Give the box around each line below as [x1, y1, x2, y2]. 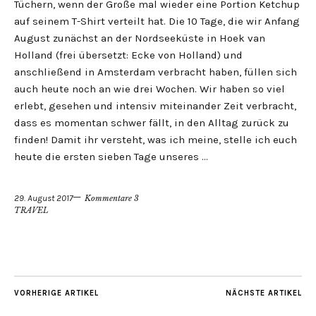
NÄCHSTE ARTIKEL [226, 288, 302, 298]
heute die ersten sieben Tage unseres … [14, 150, 208, 164]
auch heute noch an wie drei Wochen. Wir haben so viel [14, 83, 285, 96]
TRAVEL [14, 205, 49, 216]
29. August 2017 [14, 193, 73, 204]
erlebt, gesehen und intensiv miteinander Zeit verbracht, [14, 99, 296, 113]
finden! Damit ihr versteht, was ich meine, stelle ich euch [14, 133, 297, 147]
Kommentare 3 [85, 193, 139, 204]
